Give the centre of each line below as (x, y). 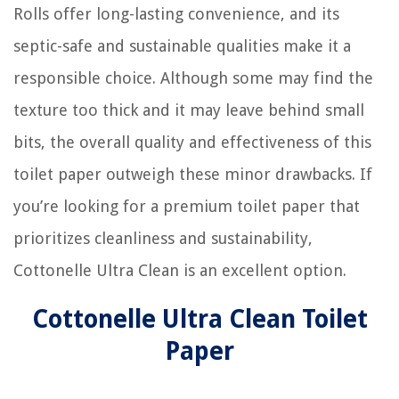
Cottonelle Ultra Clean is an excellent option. (180, 270)
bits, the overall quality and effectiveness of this (192, 142)
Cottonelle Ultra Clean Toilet (199, 319)
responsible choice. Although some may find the (193, 77)
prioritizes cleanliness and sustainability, (163, 238)
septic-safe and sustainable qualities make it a (182, 45)
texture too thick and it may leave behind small (189, 110)
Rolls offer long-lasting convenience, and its (176, 13)
